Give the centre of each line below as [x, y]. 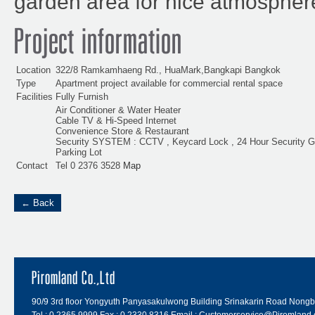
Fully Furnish [82, 97]
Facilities [34, 97]
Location [33, 70]
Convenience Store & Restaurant [122, 131]
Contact [32, 166]
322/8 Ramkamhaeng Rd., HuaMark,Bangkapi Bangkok [168, 70]
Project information [98, 48]
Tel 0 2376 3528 [89, 166]
